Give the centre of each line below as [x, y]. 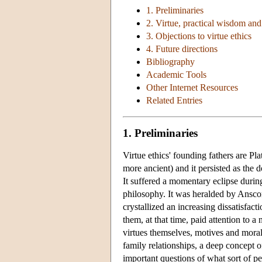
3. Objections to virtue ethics [199, 36]
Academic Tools [176, 75]
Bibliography [170, 62]
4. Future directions [182, 49]
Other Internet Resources [192, 88]
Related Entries [174, 101]
